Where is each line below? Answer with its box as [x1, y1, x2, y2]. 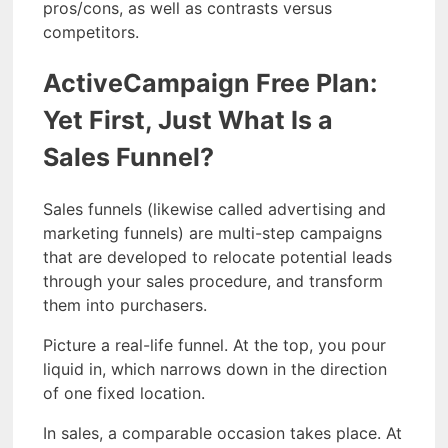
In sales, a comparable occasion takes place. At [43, 422, 402, 443]
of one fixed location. [43, 382, 205, 403]
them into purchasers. [43, 294, 207, 315]
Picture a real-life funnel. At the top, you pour [43, 334, 386, 355]
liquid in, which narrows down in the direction [43, 358, 387, 379]
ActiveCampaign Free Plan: [43, 68, 377, 99]
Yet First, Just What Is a [43, 105, 333, 136]
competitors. [43, 22, 139, 43]
